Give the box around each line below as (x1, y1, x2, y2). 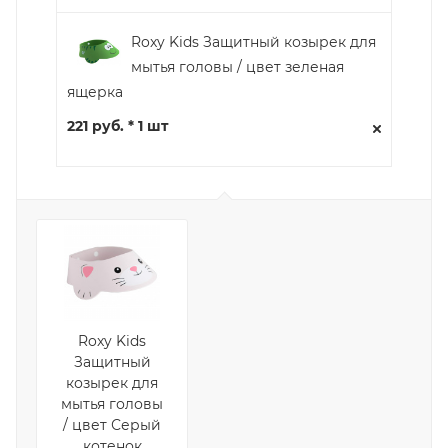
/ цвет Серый (63, 415, 161, 434)
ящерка (67, 82, 123, 101)
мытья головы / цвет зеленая (131, 57, 344, 76)
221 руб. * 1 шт (67, 116, 168, 135)
